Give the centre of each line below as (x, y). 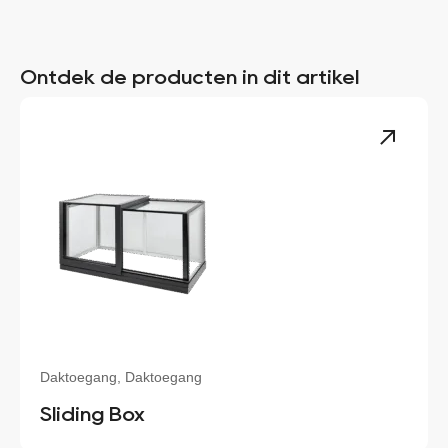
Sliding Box (92, 414)
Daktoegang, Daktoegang (121, 377)
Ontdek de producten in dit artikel (189, 77)
